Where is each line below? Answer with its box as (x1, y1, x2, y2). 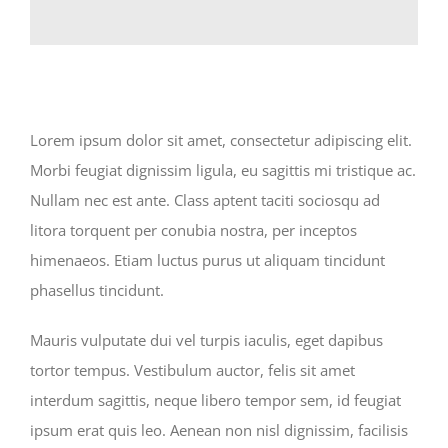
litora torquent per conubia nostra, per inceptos (30, 219, 357, 240)
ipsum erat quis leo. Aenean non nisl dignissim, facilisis (30, 419, 408, 440)
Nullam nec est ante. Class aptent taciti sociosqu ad (30, 189, 380, 210)
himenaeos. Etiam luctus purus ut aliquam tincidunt (30, 249, 385, 270)
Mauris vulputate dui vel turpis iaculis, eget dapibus (30, 329, 383, 350)
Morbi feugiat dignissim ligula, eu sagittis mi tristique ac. (30, 159, 416, 180)
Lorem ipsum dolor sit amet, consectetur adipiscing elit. (30, 129, 412, 150)
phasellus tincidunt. (30, 279, 164, 300)
